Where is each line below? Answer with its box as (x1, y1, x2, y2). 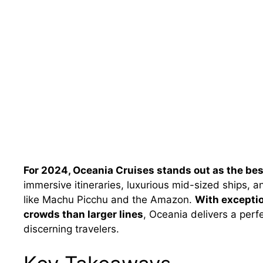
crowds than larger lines (23, 208, 143, 220)
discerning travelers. (23, 222, 119, 235)
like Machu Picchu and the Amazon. (23, 193, 195, 205)
